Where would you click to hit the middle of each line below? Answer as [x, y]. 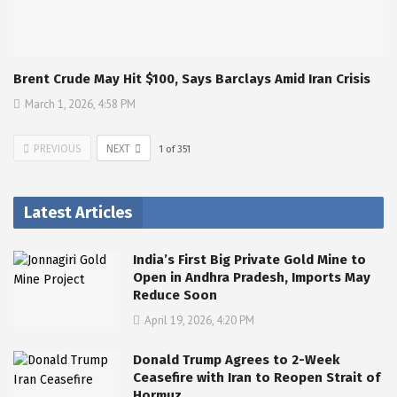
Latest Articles [78, 213]
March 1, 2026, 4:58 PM [80, 105]
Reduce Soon [175, 296]
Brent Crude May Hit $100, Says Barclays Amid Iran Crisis [192, 79]
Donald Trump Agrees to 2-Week [236, 360]
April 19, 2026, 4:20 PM [199, 321]
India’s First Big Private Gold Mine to [249, 260]
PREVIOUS [58, 149]
